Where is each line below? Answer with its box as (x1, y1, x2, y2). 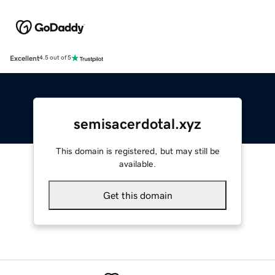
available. (119, 159, 156, 168)
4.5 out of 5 (39, 55, 71, 61)
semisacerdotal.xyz (74, 116, 201, 131)
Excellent (10, 54, 39, 62)
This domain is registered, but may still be (55, 146, 220, 155)
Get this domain (103, 190, 172, 200)
